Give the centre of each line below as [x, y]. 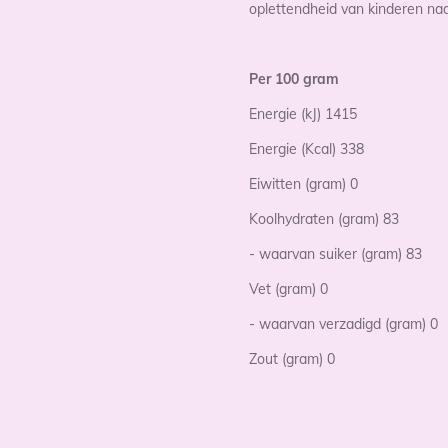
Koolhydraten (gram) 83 [324, 219]
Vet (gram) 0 [288, 289]
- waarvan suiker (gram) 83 [335, 254]
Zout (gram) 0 [292, 359]
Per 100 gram [294, 79]
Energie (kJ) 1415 [303, 114]
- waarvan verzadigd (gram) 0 [343, 324]
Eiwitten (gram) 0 [303, 184]
